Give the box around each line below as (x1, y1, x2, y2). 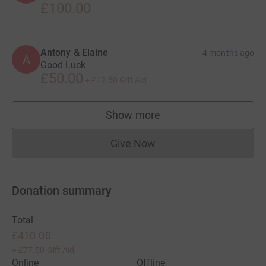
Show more (106, 108, 160, 121)
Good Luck (40, 59, 85, 71)
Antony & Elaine (40, 46, 109, 58)
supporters (132, 114, 185, 127)
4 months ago (202, 47, 254, 58)
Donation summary (12, 183, 112, 198)
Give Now (110, 137, 156, 150)
